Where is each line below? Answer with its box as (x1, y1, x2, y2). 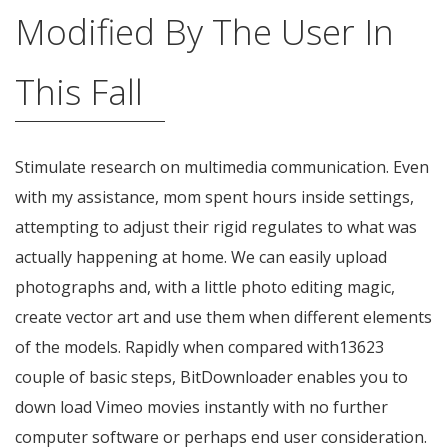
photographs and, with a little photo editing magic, (15, 276, 395, 299)
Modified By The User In (15, 8, 394, 56)
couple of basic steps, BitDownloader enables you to (15, 366, 408, 389)
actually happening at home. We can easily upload (15, 246, 387, 269)
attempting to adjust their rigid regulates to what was (15, 216, 417, 239)
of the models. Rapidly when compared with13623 (15, 336, 384, 359)
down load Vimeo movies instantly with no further (15, 396, 388, 419)
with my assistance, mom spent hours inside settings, (15, 186, 414, 209)
